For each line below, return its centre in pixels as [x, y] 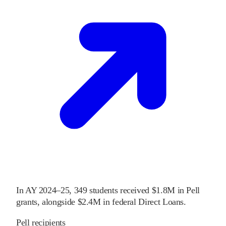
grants [27, 202]
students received [120, 190]
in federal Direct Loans [144, 202]
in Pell [189, 190]
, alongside [56, 202]
